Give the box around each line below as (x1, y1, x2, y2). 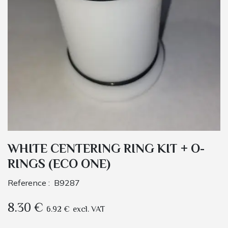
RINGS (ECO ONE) (8, 155, 110, 176)
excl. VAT (73, 204, 105, 217)
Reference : (8, 178, 54, 188)
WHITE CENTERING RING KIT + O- (8, 139, 205, 160)
